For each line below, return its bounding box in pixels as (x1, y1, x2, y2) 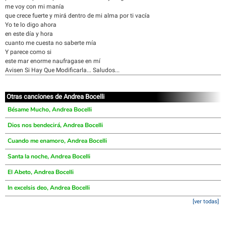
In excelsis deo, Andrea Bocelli (8, 184, 90, 192)
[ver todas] (193, 198, 219, 205)
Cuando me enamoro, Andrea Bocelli (8, 137, 107, 145)
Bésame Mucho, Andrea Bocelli (8, 105, 92, 114)
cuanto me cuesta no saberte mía (5, 39, 96, 46)
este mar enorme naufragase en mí (5, 58, 100, 65)
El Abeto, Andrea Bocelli (8, 168, 74, 176)
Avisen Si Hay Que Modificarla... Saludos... (5, 67, 120, 74)
